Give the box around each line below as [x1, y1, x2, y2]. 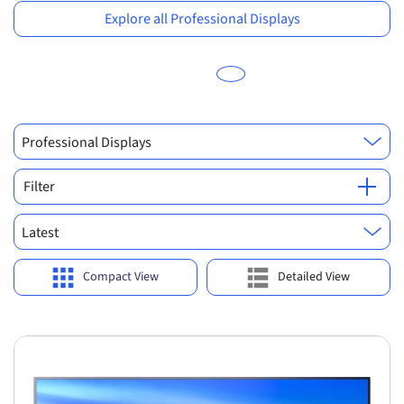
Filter [23, 177, 55, 197]
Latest [22, 223, 59, 243]
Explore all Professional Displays [104, 8, 300, 29]
